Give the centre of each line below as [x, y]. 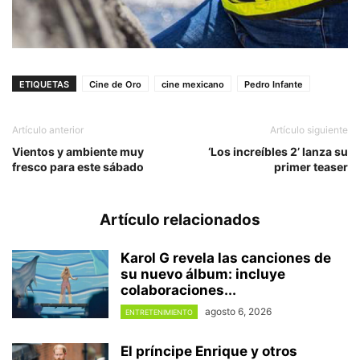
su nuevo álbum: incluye [203, 274]
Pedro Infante [274, 84]
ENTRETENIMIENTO [159, 312]
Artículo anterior [48, 129]
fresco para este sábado [78, 166]
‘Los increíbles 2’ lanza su [278, 151]
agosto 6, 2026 [238, 311]
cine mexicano [193, 84]
